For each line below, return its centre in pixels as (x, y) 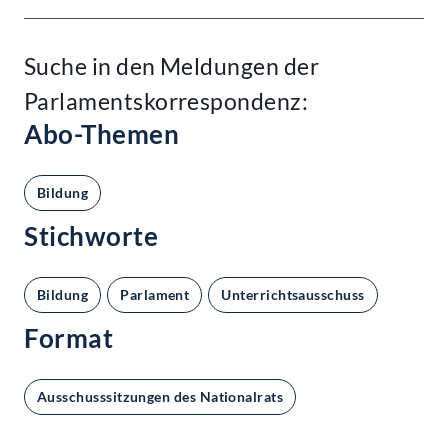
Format (69, 338)
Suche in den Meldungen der (171, 66)
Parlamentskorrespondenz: (166, 101)
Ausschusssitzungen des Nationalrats (160, 397)
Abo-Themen (102, 134)
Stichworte (91, 236)
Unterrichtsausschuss (293, 295)
